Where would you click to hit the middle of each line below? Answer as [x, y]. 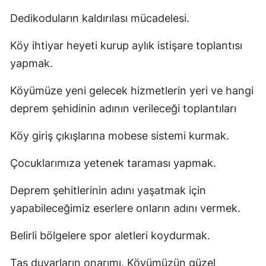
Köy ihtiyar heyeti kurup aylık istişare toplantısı [126, 45]
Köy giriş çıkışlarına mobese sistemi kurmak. [120, 135]
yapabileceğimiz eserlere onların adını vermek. [125, 208]
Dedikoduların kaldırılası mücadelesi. [100, 18]
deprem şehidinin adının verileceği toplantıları [123, 108]
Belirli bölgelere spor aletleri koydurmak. [110, 235]
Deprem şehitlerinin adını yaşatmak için [108, 190]
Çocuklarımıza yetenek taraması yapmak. [113, 163]
